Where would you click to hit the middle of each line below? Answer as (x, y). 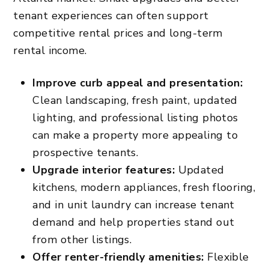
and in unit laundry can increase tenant (134, 204)
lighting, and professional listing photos (135, 117)
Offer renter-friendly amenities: (118, 257)
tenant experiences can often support (111, 15)
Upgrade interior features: (104, 170)
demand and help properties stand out (134, 222)
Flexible (226, 257)
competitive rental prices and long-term (118, 33)
